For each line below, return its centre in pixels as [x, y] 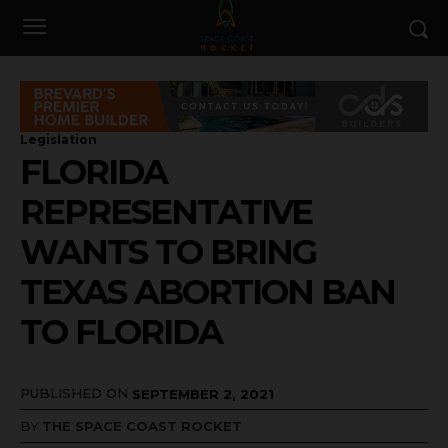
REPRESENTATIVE [166, 211]
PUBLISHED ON [74, 392]
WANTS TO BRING [168, 251]
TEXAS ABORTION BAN [207, 291]
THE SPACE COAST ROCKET [142, 426]
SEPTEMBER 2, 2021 [203, 393]
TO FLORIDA [121, 331]
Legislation [58, 139]
